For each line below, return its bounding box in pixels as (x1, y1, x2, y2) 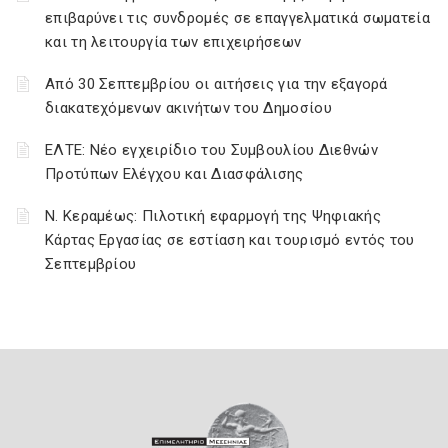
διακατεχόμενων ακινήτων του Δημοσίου (45, 99, 332, 117)
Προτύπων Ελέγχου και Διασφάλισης (45, 165, 304, 183)
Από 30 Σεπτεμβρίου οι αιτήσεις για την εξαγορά (45, 75, 388, 93)
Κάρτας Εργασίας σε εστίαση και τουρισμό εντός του (45, 231, 415, 249)
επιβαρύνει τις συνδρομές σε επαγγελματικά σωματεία (45, 9, 430, 27)
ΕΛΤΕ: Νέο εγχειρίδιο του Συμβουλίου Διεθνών (45, 141, 378, 159)
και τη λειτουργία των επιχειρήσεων (45, 33, 302, 51)
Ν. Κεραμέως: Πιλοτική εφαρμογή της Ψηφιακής (45, 207, 381, 225)
